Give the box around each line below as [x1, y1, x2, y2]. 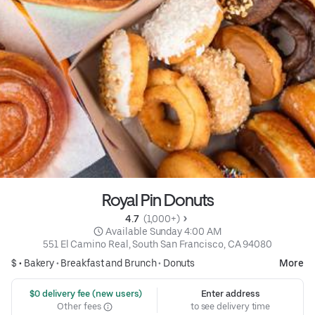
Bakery [23, 257, 55, 269]
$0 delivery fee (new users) [27, 288, 143, 300]
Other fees [57, 301, 103, 312]
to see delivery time [190, 301, 271, 312]
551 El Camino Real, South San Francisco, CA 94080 [42, 238, 273, 250]
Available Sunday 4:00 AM [105, 226, 221, 238]
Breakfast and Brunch [60, 257, 157, 269]
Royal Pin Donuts [101, 190, 214, 211]
